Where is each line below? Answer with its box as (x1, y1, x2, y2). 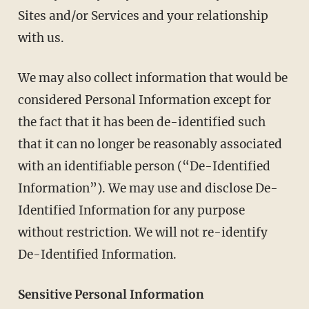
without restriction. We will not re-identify (17, 224, 268, 240)
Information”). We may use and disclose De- (17, 180, 278, 196)
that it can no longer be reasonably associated (17, 136, 282, 152)
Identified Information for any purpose (17, 202, 245, 218)
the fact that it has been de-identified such (17, 114, 266, 130)
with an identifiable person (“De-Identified (17, 158, 270, 174)
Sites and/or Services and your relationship (17, 8, 268, 23)
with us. (17, 30, 64, 46)
